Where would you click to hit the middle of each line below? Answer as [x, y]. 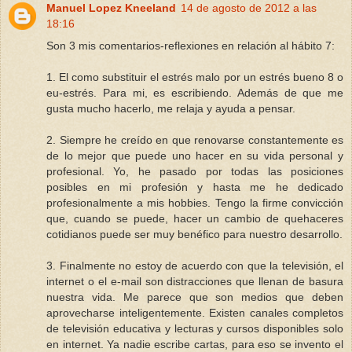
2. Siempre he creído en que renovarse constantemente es [195, 140]
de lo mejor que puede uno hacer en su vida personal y [195, 156]
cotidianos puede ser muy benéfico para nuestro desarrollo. [194, 235]
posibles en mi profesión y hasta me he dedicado [195, 187]
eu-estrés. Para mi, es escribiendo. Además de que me [195, 93]
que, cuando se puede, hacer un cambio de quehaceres [195, 219]
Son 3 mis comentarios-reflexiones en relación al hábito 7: [191, 46]
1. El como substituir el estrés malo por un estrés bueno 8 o [195, 77]
